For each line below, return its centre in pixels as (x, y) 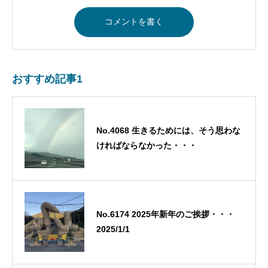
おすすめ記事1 (47, 79)
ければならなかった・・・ (151, 146)
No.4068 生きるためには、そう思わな (168, 131)
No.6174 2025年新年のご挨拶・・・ (165, 214)
